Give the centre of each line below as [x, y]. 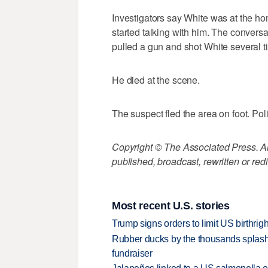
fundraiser [132, 253]
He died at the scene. [156, 80]
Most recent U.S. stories [171, 205]
